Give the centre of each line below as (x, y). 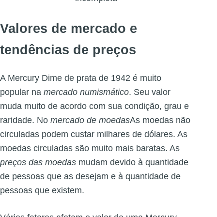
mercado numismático (86, 92)
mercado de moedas (90, 120)
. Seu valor (150, 92)
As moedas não (160, 120)
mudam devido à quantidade (132, 163)
